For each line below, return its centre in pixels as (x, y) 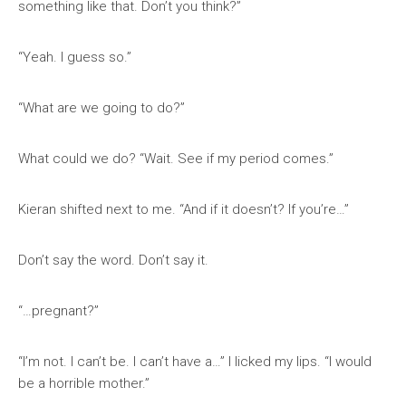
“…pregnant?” (58, 311)
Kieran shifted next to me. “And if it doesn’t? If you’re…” (184, 209)
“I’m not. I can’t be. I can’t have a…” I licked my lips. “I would (195, 362)
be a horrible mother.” (84, 383)
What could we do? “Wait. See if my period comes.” (176, 159)
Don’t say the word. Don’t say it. (113, 260)
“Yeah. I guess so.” (75, 57)
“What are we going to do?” (101, 108)
